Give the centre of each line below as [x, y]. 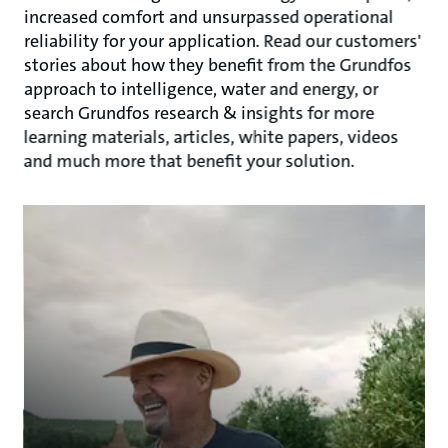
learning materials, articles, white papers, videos [211, 137]
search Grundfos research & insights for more [199, 113]
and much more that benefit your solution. [189, 161]
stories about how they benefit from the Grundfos [217, 65]
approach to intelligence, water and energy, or [201, 89]
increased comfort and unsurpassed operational [208, 17]
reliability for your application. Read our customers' [222, 41]
